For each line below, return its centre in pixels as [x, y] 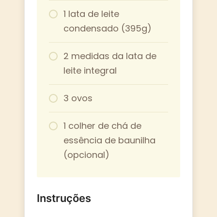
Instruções [64, 198]
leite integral [90, 70]
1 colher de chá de [102, 125]
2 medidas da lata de [110, 56]
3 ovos [78, 98]
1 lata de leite [91, 14]
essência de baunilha [109, 140]
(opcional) [86, 155]
